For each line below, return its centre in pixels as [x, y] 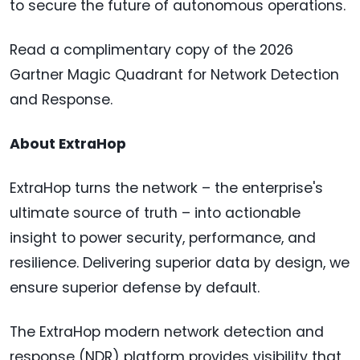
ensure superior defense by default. [135, 287]
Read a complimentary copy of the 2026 [151, 49]
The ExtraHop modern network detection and [167, 331]
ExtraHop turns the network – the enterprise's [166, 188]
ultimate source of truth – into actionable [155, 213]
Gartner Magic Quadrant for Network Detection [174, 74]
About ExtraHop [68, 143]
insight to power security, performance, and [163, 237]
